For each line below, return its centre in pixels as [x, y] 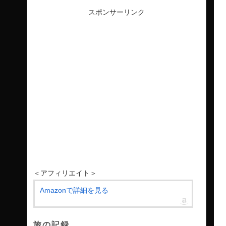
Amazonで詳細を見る [74, 190]
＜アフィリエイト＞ [65, 173]
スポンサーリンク [117, 12]
